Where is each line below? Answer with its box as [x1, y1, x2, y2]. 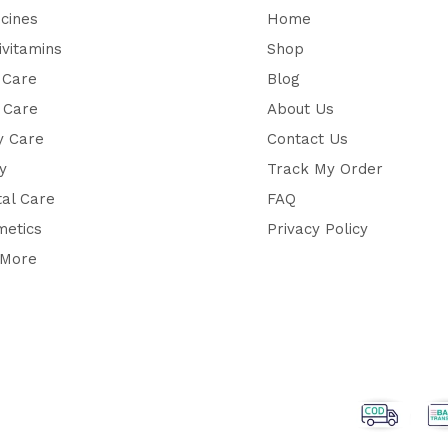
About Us [266, 99, 334, 118]
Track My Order [266, 159, 383, 178]
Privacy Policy [266, 219, 368, 238]
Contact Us [266, 129, 348, 148]
